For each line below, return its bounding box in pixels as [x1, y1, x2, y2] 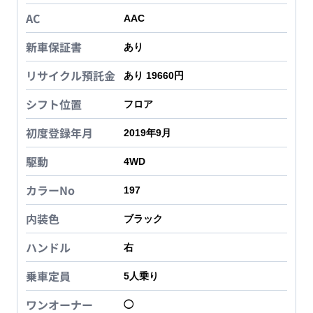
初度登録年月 [26, 124, 93, 142]
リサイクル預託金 [26, 67, 115, 85]
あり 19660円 [124, 70, 184, 82]
